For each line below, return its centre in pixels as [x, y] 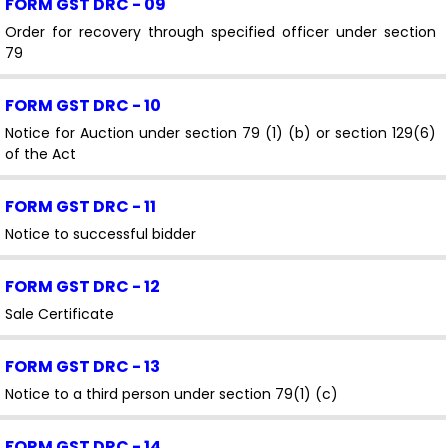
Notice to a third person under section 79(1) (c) [171, 393]
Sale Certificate [59, 313]
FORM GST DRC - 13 [82, 366]
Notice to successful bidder [100, 233]
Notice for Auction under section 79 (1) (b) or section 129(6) [220, 132]
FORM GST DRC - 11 [80, 206]
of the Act [40, 153]
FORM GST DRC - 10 [83, 105]
